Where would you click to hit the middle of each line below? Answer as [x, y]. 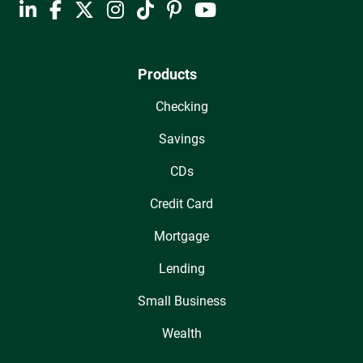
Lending [181, 269]
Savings [181, 139]
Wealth [181, 334]
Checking [181, 107]
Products [167, 75]
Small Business [181, 301]
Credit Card [181, 204]
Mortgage [181, 237]
